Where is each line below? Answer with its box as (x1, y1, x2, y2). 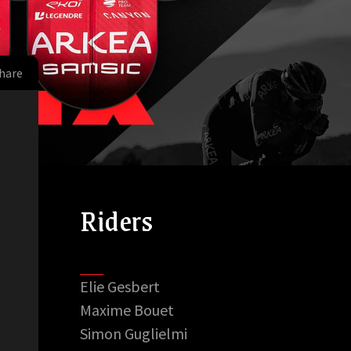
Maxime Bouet (79, 299, 174, 320)
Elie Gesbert (79, 276, 160, 296)
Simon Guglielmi (79, 323, 187, 343)
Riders (79, 196, 153, 243)
